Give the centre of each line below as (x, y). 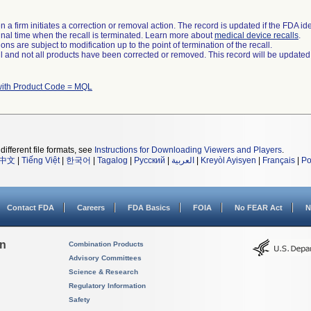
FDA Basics (149, 208)
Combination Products (106, 244)
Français (279, 160)
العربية (183, 160)
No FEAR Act (259, 208)
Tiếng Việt (41, 160)
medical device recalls (257, 35)
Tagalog (112, 160)
